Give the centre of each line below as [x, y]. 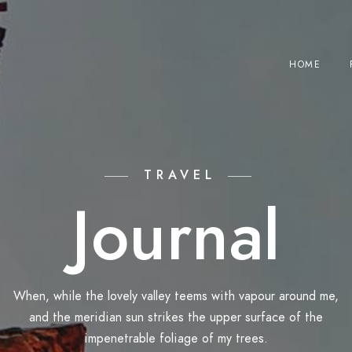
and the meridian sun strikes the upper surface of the [176, 317]
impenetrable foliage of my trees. [176, 339]
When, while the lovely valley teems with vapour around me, [176, 296]
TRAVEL [180, 175]
